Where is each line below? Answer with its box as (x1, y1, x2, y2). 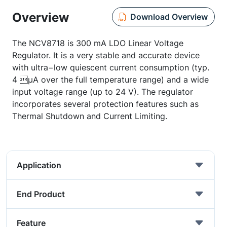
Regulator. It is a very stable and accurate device (12, 50, 200, 60)
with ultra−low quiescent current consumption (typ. (12, 62, 209, 72)
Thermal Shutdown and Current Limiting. (12, 111, 167, 121)
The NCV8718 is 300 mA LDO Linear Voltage (12, 38, 183, 48)
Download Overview (130, 11, 208, 22)
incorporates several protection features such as (12, 99, 199, 109)
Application (17, 160, 61, 170)
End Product (17, 189, 65, 199)
